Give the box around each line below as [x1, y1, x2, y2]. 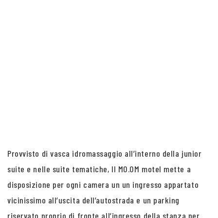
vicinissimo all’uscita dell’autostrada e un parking [7, 195, 180, 205]
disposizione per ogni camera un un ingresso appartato [7, 179, 199, 190]
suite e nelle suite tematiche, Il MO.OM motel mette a [7, 163, 191, 174]
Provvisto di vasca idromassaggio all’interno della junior [7, 148, 202, 159]
